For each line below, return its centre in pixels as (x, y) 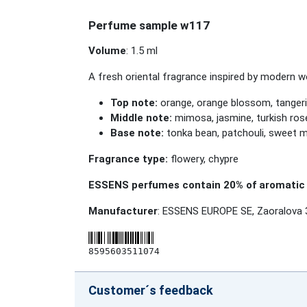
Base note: (137, 133)
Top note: (134, 103)
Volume (107, 51)
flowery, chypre (203, 159)
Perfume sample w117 (149, 25)
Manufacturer (123, 211)
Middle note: (141, 118)
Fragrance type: (128, 159)
